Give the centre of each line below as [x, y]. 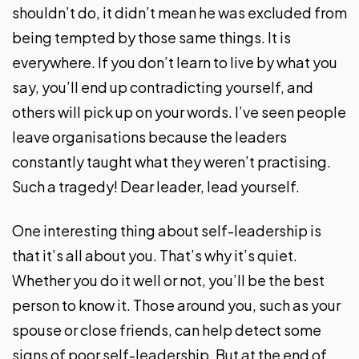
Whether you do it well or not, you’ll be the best [168, 280]
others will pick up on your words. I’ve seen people [179, 111]
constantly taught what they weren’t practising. [171, 161]
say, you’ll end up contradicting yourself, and [163, 87]
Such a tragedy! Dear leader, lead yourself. [156, 186]
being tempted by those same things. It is [151, 37]
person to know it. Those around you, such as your [176, 305]
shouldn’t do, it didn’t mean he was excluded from [179, 12]
